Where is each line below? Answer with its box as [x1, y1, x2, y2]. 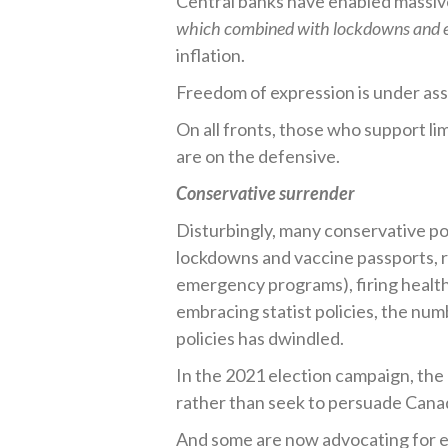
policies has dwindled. [176, 327, 345, 349]
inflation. [176, 44, 246, 66]
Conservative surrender [176, 182, 356, 204]
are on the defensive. [176, 145, 341, 167]
